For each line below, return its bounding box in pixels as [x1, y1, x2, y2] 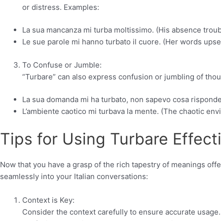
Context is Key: [22, 195, 74, 205]
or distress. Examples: [22, 2, 99, 12]
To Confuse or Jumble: [22, 60, 102, 70]
